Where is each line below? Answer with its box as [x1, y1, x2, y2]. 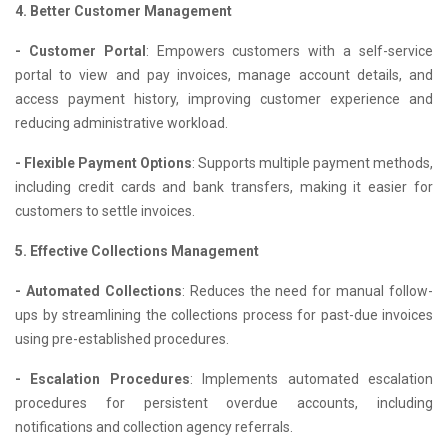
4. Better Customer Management [15, 3, 232, 19]
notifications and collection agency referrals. [15, 419, 293, 435]
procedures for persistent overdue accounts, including [15, 395, 433, 411]
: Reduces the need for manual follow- [181, 283, 433, 299]
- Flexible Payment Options [15, 155, 192, 171]
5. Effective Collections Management [15, 243, 259, 259]
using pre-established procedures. [15, 331, 229, 347]
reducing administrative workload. [15, 115, 228, 131]
